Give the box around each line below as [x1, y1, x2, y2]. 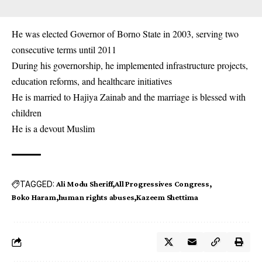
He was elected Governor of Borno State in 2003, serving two [12, 27, 239, 40]
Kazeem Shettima [136, 192, 198, 202]
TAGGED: [20, 178, 54, 189]
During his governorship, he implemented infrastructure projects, [12, 59, 248, 72]
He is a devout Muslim [12, 122, 95, 135]
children [12, 106, 42, 119]
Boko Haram [12, 192, 56, 202]
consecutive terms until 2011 [12, 43, 116, 56]
